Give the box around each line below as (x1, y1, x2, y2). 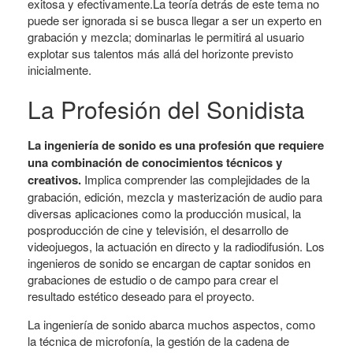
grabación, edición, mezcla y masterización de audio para (28, 188, 322, 205)
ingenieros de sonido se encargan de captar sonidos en (28, 255, 310, 271)
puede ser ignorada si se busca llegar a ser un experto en (28, 12, 321, 28)
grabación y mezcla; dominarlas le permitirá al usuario (28, 28, 304, 45)
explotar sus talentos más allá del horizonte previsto (28, 45, 293, 61)
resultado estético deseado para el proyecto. (28, 288, 255, 304)
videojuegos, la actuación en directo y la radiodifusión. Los (28, 238, 325, 255)
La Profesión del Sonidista (28, 92, 305, 126)
